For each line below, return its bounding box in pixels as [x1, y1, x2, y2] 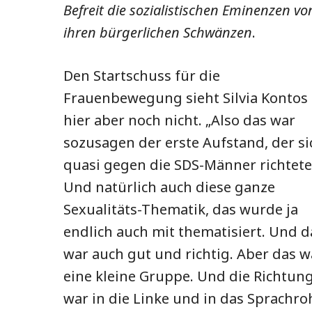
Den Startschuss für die [63, 65, 220, 85]
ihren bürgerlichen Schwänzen [63, 22, 252, 42]
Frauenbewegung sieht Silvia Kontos [63, 88, 308, 107]
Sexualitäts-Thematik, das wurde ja [63, 199, 298, 219]
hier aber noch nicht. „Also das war [63, 110, 295, 130]
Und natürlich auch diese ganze [63, 177, 275, 196]
